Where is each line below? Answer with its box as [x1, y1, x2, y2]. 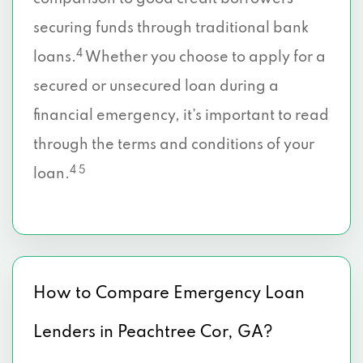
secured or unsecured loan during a [33, 79, 279, 94]
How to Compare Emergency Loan [33, 286, 305, 302]
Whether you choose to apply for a [83, 50, 326, 65]
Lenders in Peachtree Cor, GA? [33, 325, 273, 341]
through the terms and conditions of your [33, 138, 314, 152]
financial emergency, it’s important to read [33, 109, 329, 123]
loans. [33, 50, 76, 65]
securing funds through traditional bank [33, 21, 309, 36]
